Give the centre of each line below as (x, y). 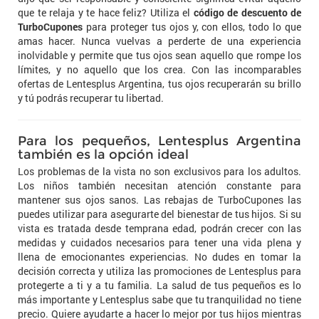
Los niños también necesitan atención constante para (159, 186)
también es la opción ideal (103, 155)
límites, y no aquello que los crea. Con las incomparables (159, 70)
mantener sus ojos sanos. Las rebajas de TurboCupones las (159, 200)
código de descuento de (247, 13)
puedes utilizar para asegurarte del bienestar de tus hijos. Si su (159, 214)
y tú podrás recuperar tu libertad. (91, 98)
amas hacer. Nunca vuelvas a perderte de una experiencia (159, 41)
